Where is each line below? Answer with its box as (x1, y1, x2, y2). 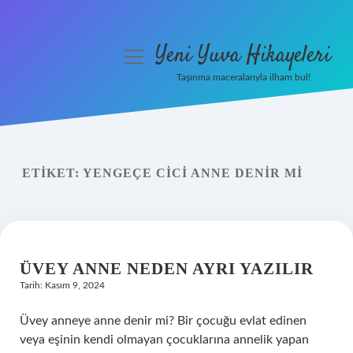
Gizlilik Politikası (22, 132, 113, 145)
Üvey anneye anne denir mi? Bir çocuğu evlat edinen (20, 314, 307, 327)
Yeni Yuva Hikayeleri (155, 40, 331, 72)
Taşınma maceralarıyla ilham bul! (176, 72, 310, 82)
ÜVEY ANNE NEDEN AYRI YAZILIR (20, 259, 314, 278)
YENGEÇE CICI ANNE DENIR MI (83, 166, 303, 180)
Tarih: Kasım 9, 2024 (20, 281, 105, 290)
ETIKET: (22, 166, 83, 180)
